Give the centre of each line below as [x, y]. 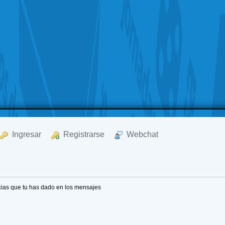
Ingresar [25, 134]
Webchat [141, 134]
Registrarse [82, 134]
